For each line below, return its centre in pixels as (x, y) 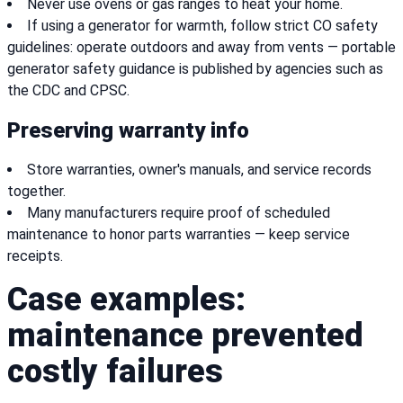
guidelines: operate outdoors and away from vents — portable (201, 48)
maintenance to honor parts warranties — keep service (179, 235)
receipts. (35, 256)
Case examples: (126, 300)
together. (36, 192)
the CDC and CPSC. (68, 91)
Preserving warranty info (128, 131)
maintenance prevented (185, 336)
